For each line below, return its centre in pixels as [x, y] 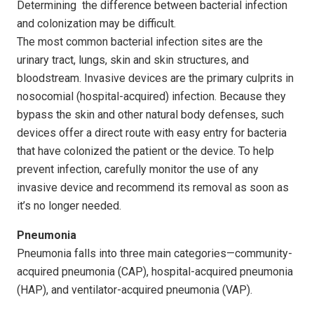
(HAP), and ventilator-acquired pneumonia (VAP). [135, 289]
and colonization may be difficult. [96, 23]
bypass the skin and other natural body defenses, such [150, 114]
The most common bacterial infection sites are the [140, 41]
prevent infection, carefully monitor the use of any [138, 169]
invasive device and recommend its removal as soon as [153, 187]
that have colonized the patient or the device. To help [145, 151]
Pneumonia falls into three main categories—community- [155, 253]
